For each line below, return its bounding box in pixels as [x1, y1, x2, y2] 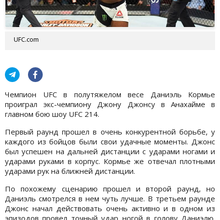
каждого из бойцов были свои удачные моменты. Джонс [5, 136, 215, 146]
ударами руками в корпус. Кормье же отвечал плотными [5, 156, 215, 166]
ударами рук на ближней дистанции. [5, 165, 135, 176]
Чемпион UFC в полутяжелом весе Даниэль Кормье [5, 89, 215, 99]
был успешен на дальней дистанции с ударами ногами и [5, 146, 215, 156]
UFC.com [14, 34, 39, 44]
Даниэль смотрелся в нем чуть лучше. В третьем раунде [5, 193, 215, 203]
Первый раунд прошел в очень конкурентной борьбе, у [5, 126, 215, 137]
